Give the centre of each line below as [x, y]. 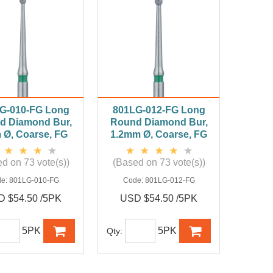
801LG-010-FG [34, 181]
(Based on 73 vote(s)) [159, 163]
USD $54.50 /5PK [159, 199]
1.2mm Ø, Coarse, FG [159, 135]
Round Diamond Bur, [159, 122]
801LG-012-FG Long [159, 110]
